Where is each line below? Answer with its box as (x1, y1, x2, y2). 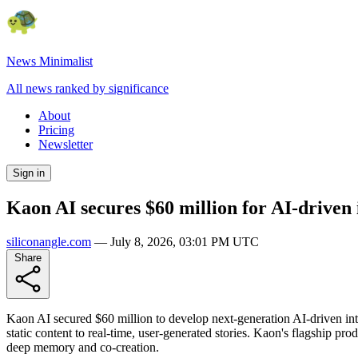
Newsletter (38, 137, 93, 151)
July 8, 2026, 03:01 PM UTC (110, 234, 259, 249)
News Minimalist (6, 54, 93, 68)
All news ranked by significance (6, 82, 169, 95)
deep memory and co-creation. (6, 340, 159, 354)
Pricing (38, 123, 74, 137)
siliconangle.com (6, 234, 91, 249)
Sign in (13, 167, 45, 179)
